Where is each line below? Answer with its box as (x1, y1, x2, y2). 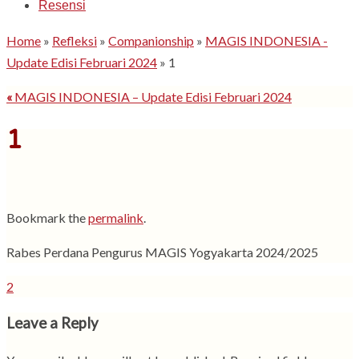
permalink (88, 209, 143, 225)
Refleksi (52, 33, 97, 48)
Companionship (108, 33, 194, 48)
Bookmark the (6, 209, 88, 225)
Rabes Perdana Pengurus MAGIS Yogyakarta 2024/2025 (6, 244, 318, 260)
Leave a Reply (6, 313, 99, 332)
